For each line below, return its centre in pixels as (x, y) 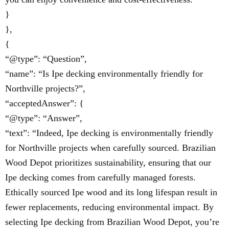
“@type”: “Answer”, (44, 118)
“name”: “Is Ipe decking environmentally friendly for (104, 74)
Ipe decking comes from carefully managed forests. (100, 178)
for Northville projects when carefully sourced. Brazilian (110, 148)
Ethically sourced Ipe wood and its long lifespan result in (111, 192)
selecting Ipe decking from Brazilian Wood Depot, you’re (112, 222)
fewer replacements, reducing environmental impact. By (109, 207)
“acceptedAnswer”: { (44, 104)
